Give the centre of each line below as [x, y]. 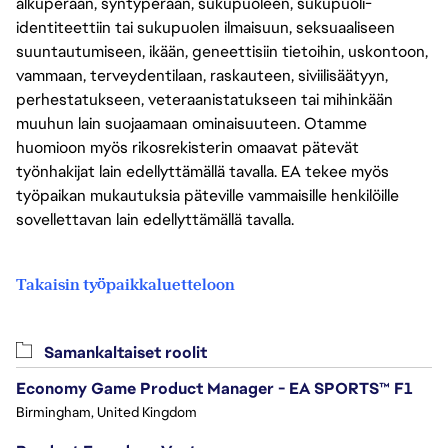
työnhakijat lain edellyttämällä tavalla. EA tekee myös [202, 171]
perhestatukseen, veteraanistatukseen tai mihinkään [204, 99]
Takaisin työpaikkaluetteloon [125, 284]
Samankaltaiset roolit [123, 352]
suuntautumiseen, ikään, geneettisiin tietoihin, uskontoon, [222, 51]
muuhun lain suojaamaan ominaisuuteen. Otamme [191, 123]
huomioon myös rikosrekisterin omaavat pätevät [187, 147]
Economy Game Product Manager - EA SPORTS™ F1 [214, 388]
